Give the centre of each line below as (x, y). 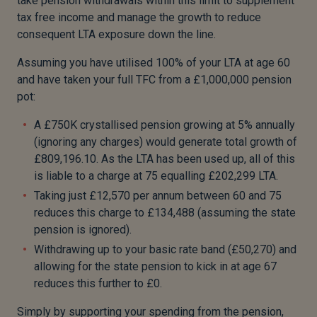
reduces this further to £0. (98, 284)
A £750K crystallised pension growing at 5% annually (165, 125)
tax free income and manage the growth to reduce (139, 18)
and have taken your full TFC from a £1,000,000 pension (154, 80)
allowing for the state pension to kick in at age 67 (155, 267)
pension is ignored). (83, 230)
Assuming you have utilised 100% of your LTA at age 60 (154, 63)
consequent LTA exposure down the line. (116, 35)
